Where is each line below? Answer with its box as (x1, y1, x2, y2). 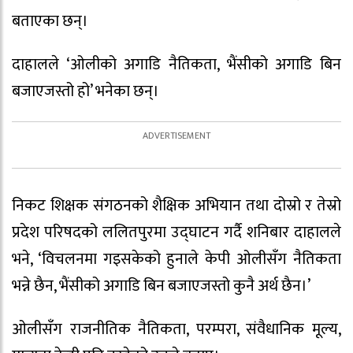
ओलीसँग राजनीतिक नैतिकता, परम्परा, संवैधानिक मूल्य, (12, 315, 341, 343)
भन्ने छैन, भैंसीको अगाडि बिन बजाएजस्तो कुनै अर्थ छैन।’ (12, 272, 310, 299)
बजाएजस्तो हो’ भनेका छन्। (12, 77, 159, 105)
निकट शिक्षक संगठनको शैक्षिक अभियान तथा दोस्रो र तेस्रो (12, 191, 341, 219)
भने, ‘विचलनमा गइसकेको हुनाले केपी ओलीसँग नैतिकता (12, 245, 341, 273)
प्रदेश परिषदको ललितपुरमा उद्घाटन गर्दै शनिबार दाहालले (12, 218, 341, 246)
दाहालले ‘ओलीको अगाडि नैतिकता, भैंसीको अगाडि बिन (12, 50, 341, 78)
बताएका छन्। (12, 8, 88, 35)
